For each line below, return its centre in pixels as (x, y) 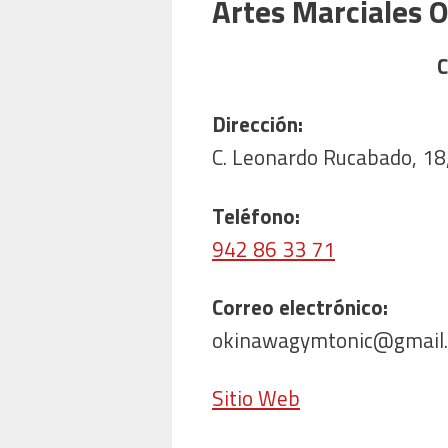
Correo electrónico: (300, 306)
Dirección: (257, 124)
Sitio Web (256, 397)
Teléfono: (256, 215)
